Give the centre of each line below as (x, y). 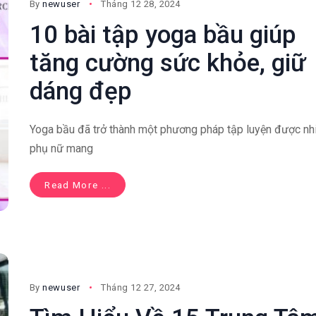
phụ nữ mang (61, 148)
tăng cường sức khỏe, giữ (167, 63)
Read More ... (78, 184)
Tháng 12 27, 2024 (141, 288)
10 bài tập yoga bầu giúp (163, 35)
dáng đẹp (80, 91)
